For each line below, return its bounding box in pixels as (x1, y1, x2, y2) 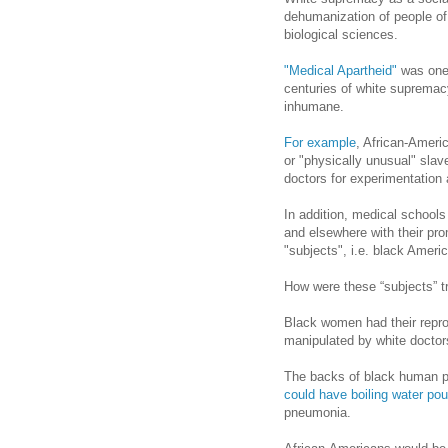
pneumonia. (284, 405, 351, 421)
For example (284, 135, 356, 151)
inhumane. (284, 99, 344, 115)
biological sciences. (284, 27, 398, 43)
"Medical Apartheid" (284, 63, 397, 79)
